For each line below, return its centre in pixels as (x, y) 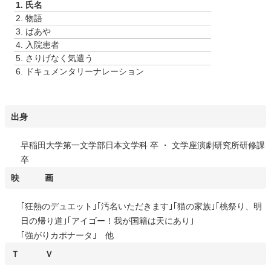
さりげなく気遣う (59, 58)
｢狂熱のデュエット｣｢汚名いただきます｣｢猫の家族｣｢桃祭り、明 (141, 207)
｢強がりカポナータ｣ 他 (67, 236)
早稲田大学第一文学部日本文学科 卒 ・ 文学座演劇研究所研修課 (142, 145)
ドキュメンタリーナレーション (85, 72)
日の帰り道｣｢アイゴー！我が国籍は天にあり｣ (107, 221)
